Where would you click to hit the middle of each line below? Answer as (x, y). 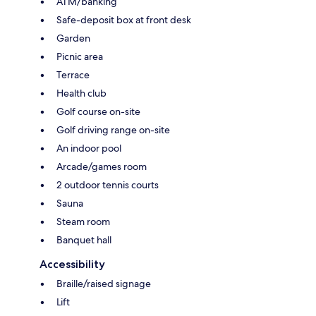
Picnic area (80, 56)
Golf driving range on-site (113, 129)
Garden (73, 38)
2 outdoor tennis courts (108, 184)
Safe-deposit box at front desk (124, 19)
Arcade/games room (102, 166)
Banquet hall (84, 239)
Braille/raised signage (104, 283)
